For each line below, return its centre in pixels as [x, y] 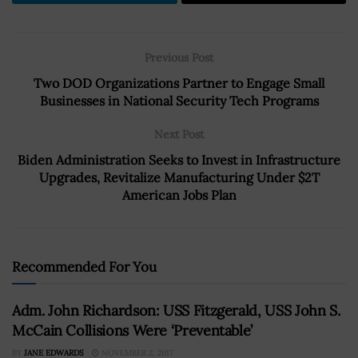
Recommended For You [84, 267]
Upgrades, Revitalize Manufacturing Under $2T [179, 177]
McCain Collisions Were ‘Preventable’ [133, 330]
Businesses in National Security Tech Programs [179, 100]
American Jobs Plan [179, 195]
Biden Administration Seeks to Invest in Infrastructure [179, 159]
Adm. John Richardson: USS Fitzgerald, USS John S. [176, 310]
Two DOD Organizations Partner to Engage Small [179, 83]
